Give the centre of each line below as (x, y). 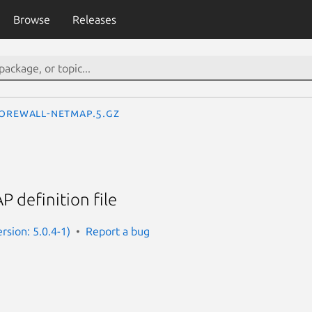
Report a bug (118, 231)
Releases (94, 19)
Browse (31, 19)
